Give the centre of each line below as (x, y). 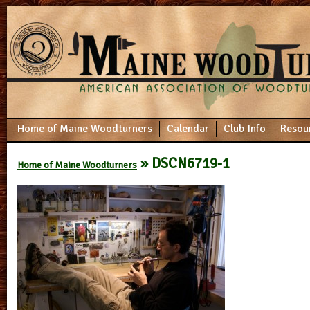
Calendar (188, 129)
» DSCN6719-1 (183, 164)
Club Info (245, 129)
